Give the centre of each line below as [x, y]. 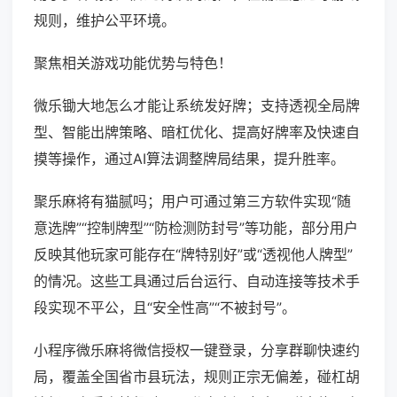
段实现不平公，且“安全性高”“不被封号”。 [165, 308]
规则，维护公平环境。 [105, 21]
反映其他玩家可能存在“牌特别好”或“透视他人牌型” [193, 255]
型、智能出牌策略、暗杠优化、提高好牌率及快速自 [197, 132]
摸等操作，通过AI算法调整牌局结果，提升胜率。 [189, 159]
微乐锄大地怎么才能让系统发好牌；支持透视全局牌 [197, 106]
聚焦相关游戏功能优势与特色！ [133, 63]
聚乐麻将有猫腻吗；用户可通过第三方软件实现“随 [192, 202]
